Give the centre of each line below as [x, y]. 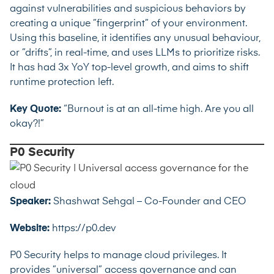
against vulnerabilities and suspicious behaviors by [128, 9]
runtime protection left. [62, 82]
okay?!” [27, 124]
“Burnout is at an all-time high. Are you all [159, 109]
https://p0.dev [84, 228]
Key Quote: [37, 109]
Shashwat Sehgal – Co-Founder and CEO [150, 202]
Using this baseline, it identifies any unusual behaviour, [135, 38]
